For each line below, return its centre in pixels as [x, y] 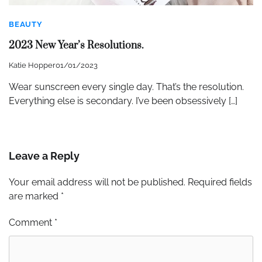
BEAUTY [26, 24]
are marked [35, 196]
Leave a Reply [44, 156]
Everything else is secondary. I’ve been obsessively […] [123, 101]
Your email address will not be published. [97, 182]
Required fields [220, 182]
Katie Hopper [32, 65]
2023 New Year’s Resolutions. [76, 45]
